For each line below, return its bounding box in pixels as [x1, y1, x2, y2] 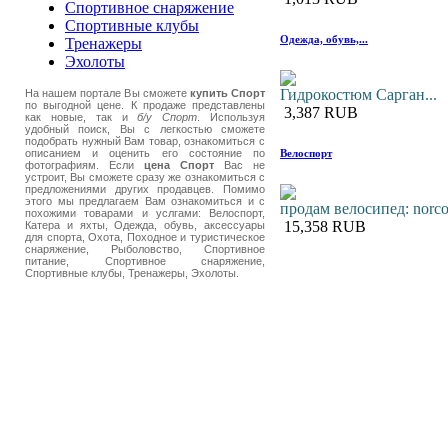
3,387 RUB [280, 103, 358, 121]
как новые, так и [25, 111, 138, 123]
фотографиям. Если [25, 159, 144, 171]
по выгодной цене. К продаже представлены [25, 99, 265, 111]
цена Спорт [144, 159, 214, 171]
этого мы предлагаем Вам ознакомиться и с [25, 195, 265, 207]
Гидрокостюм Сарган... [280, 85, 437, 103]
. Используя [197, 111, 266, 123]
